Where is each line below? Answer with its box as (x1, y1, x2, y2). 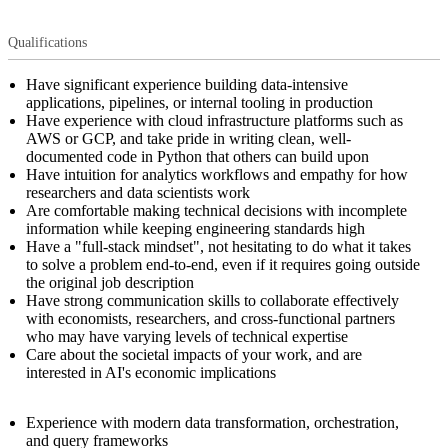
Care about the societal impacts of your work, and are (26, 345, 362, 363)
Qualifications (8, 34, 87, 50)
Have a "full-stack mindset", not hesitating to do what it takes (26, 237, 411, 255)
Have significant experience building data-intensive (26, 75, 348, 93)
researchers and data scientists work (26, 183, 250, 201)
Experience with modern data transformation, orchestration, (26, 413, 399, 431)
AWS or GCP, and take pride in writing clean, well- (26, 129, 351, 147)
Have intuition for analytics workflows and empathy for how (26, 165, 408, 183)
